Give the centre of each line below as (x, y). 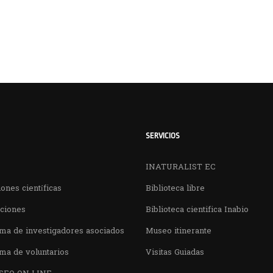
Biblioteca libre (175, 189)
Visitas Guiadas (175, 253)
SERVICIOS (163, 136)
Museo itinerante (179, 231)
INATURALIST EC (181, 167)
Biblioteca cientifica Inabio (197, 210)
